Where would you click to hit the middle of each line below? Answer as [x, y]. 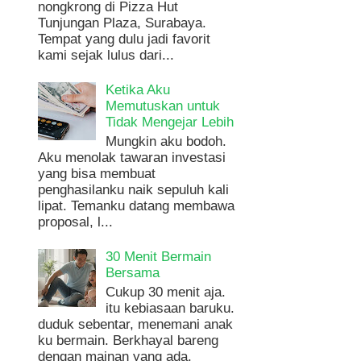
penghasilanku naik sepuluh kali [134, 189]
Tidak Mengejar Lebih [170, 122]
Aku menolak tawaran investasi [132, 157]
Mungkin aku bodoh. [166, 141]
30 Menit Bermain [159, 257]
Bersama [133, 273]
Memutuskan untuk [163, 106]
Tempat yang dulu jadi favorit [124, 39]
